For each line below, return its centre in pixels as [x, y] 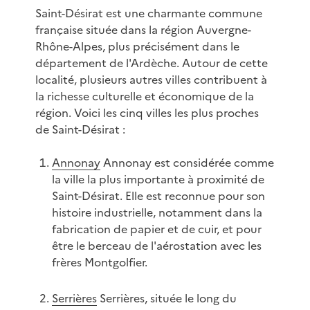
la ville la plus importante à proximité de [158, 180]
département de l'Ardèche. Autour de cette [151, 63]
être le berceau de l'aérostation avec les [156, 246]
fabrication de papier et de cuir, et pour [156, 229]
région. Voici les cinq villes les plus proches [147, 113]
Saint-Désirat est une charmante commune [148, 13]
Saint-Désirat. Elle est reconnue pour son [158, 196]
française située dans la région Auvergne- [143, 30]
